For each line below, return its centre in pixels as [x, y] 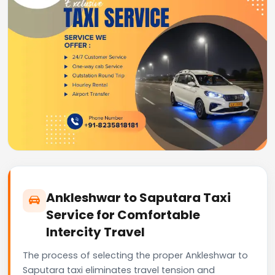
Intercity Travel [95, 232]
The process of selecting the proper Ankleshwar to [135, 255]
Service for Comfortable [123, 215]
